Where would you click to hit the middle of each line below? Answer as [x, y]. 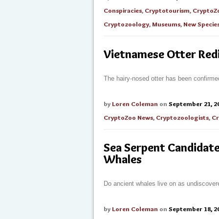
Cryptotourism [167, 10]
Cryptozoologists [182, 117]
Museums [166, 24]
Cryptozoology [126, 24]
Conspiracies [123, 10]
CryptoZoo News [128, 117]
